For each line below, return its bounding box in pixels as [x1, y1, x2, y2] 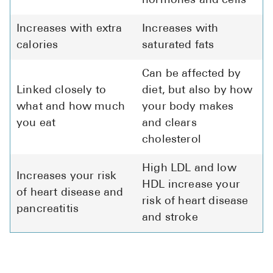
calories [16, 40, 58, 52]
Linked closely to [16, 85, 106, 97]
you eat [16, 118, 56, 130]
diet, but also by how [142, 85, 253, 97]
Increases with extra [16, 23, 122, 35]
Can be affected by [142, 68, 241, 80]
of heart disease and [16, 187, 124, 199]
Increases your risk [16, 171, 117, 183]
